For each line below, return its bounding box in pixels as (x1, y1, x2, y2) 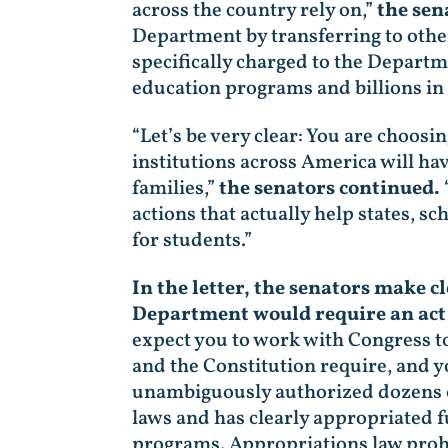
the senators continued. (219, 174, 440, 203)
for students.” (132, 226, 252, 255)
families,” (132, 174, 219, 203)
